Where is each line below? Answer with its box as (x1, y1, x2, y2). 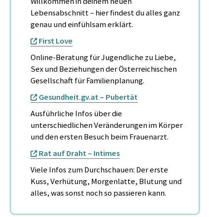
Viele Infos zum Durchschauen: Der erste (31, 164, 168, 175)
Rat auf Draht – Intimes (39, 148, 120, 158)
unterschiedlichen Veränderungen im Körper (31, 120, 183, 130)
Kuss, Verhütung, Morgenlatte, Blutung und (31, 176, 182, 186)
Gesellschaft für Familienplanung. (31, 75, 144, 86)
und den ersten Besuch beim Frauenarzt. (31, 131, 169, 142)
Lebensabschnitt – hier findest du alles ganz (31, 7, 180, 18)
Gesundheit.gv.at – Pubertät (39, 92, 138, 102)
